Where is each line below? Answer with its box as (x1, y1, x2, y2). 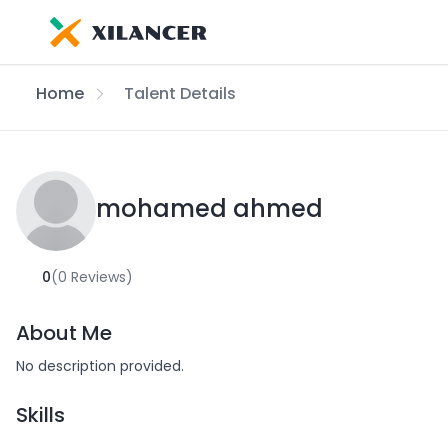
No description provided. (16, 356, 184, 376)
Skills (16, 401, 65, 429)
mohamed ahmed (96, 192, 323, 225)
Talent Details (123, 82, 236, 105)
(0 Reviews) (50, 267, 133, 287)
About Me (16, 319, 112, 347)
